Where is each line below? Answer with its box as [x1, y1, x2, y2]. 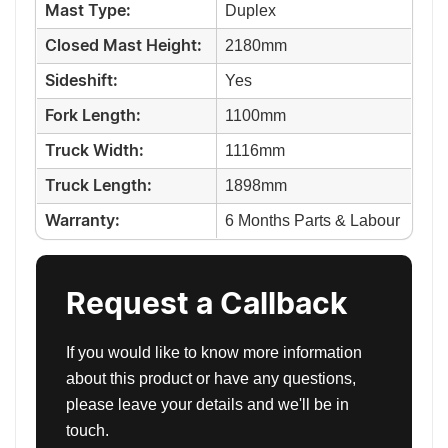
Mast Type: [45, 3, 131, 20]
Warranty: [45, 213, 120, 230]
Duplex [225, 2, 276, 20]
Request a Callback [66, 290, 347, 321]
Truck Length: [45, 178, 152, 195]
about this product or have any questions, [66, 370, 356, 388]
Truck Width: [45, 143, 144, 160]
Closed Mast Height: [45, 38, 202, 55]
